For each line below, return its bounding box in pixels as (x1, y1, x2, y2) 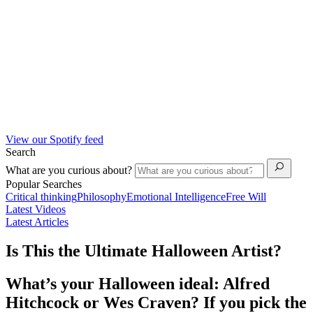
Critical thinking (6, 190, 77, 203)
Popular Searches (6, 177, 82, 190)
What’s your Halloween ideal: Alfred (6, 275, 270, 293)
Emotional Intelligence (126, 190, 226, 203)
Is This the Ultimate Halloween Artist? (6, 242, 282, 261)
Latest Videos (6, 203, 66, 215)
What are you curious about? (6, 163, 135, 176)
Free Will (226, 190, 266, 203)
